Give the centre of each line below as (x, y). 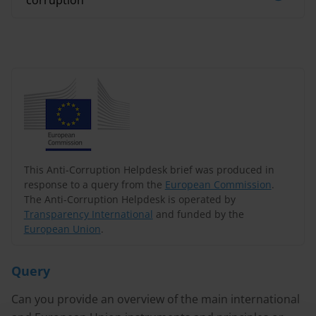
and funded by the (198, 214)
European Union (62, 229)
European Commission (218, 184)
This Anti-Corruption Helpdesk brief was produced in (149, 169)
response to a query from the (94, 184)
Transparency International (88, 214)
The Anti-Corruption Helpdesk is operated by (129, 199)
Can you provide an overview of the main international (156, 299)
